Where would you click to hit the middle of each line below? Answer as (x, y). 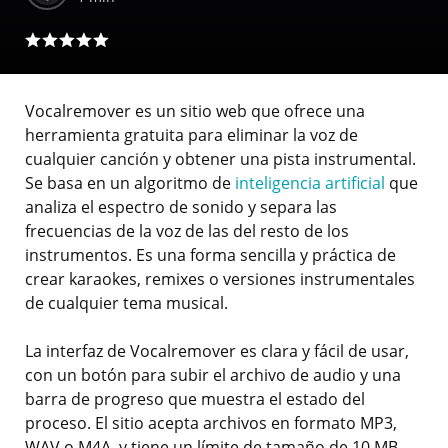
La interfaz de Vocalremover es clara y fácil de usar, (217, 351)
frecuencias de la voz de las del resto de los (187, 231)
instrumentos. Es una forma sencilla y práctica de (210, 255)
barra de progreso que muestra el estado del (195, 399)
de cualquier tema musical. (126, 303)
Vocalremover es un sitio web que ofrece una (195, 111)
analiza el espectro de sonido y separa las (181, 207)
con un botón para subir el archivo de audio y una (213, 375)
